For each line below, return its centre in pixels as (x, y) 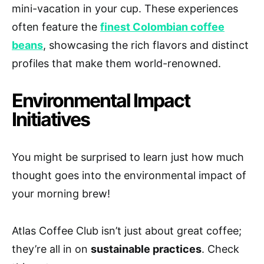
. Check (220, 249)
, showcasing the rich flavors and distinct (146, 45)
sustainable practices (146, 249)
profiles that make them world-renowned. (116, 64)
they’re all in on (51, 249)
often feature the (56, 27)
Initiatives (51, 120)
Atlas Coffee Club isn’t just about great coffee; (127, 231)
